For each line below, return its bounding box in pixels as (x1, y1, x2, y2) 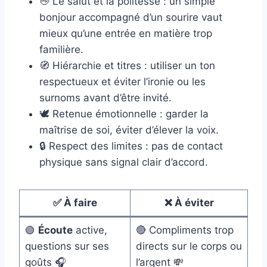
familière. (39, 44, 83, 56)
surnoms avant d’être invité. (39, 92, 172, 104)
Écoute (38, 224, 73, 237)
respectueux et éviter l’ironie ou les (39, 76, 206, 88)
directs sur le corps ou (135, 240, 242, 253)
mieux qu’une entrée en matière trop (39, 27, 212, 40)
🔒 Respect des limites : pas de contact (39, 140, 223, 153)
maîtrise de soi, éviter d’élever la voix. (39, 124, 219, 136)
